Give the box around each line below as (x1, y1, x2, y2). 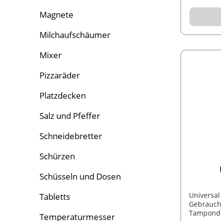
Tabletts (39, 191, 70, 203)
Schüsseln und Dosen (39, 171, 121, 183)
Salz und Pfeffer (39, 110, 100, 122)
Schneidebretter (39, 130, 102, 142)
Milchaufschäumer (39, 29, 110, 41)
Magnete (39, 9, 74, 21)
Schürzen (39, 150, 75, 162)
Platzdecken (39, 90, 86, 102)
